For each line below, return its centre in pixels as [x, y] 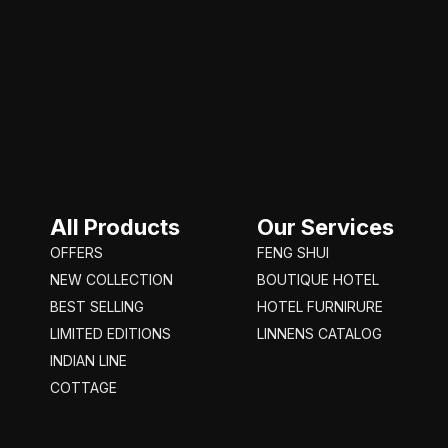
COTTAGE [83, 387]
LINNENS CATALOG [320, 333]
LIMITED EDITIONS [110, 333]
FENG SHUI [293, 252]
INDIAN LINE [88, 360]
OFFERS [76, 252]
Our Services [326, 226]
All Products [115, 226]
